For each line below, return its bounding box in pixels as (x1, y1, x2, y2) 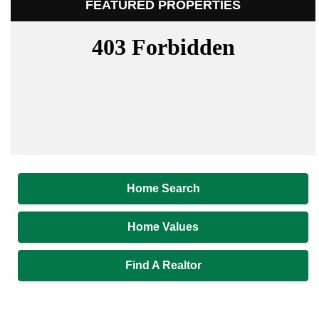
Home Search (126, 182, 200, 195)
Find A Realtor (125, 259, 202, 272)
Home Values (127, 221, 199, 234)
